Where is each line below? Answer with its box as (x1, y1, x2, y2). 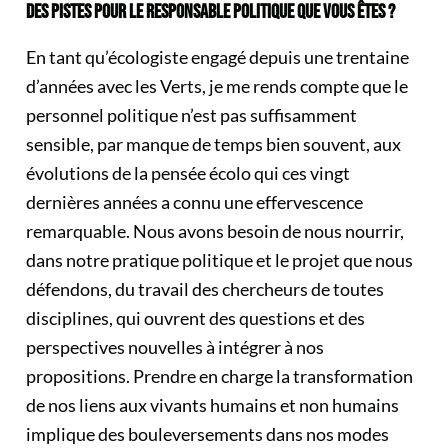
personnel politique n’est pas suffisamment (26, 104, 357, 126)
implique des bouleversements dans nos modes (26, 423, 389, 445)
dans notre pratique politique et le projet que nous (26, 249, 413, 271)
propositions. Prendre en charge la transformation (26, 365, 413, 387)
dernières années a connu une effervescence (26, 191, 363, 213)
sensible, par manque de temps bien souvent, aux (26, 133, 401, 155)
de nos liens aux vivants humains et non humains (26, 394, 399, 416)
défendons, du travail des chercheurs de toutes (26, 278, 384, 300)
